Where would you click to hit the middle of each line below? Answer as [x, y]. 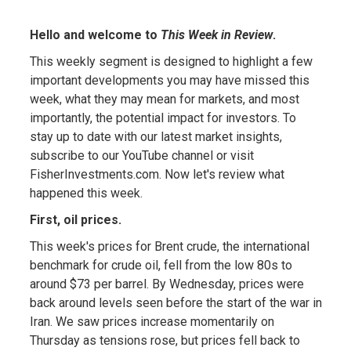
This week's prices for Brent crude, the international [169, 246]
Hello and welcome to [95, 34]
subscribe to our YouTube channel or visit [141, 155]
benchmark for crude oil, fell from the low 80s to [161, 265]
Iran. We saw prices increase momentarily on [152, 321]
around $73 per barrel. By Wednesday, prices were [166, 284]
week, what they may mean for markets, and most [164, 99]
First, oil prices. [75, 219]
